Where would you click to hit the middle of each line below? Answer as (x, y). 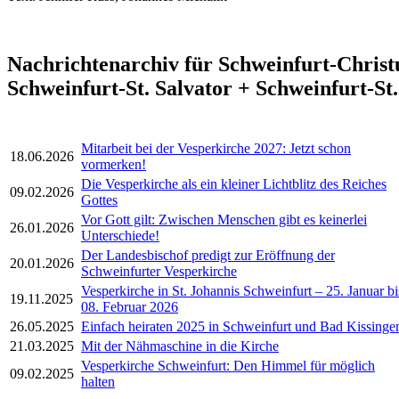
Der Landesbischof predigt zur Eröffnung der (208, 256)
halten (98, 382)
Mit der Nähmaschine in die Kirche (180, 346)
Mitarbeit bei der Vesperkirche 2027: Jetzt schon (216, 149)
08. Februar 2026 (130, 307)
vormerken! (114, 165)
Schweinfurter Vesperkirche (159, 272)
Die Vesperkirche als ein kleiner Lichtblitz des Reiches (234, 184)
